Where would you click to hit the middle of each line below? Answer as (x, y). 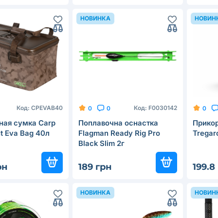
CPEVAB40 (47, 108)
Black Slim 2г (101, 144)
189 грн (95, 167)
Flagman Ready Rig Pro (119, 133)
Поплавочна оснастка (118, 123)
